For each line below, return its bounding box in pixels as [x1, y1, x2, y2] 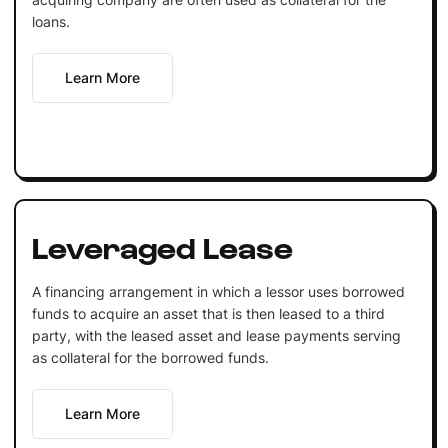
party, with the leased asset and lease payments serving [31, 326, 401, 344]
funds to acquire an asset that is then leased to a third [31, 304, 385, 322]
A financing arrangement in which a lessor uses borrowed [31, 282, 405, 300]
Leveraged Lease [31, 227, 293, 264]
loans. [31, 12, 70, 30]
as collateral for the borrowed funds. [31, 348, 269, 366]
